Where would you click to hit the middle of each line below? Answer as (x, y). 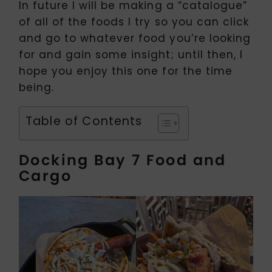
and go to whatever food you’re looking (135, 39)
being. (37, 88)
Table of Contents (84, 121)
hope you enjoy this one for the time (126, 71)
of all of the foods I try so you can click (134, 22)
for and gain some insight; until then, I (131, 55)
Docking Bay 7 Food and (123, 160)
